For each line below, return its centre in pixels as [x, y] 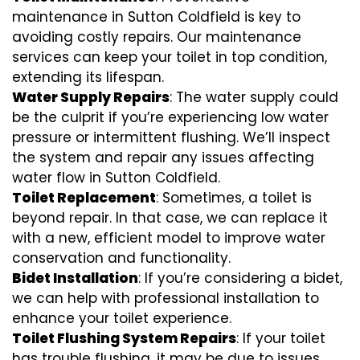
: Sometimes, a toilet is [234, 197]
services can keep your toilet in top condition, [170, 57]
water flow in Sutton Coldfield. [116, 177]
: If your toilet [281, 338]
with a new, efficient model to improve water [169, 237]
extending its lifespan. [88, 77]
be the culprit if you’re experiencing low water [170, 117]
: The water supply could [254, 97]
